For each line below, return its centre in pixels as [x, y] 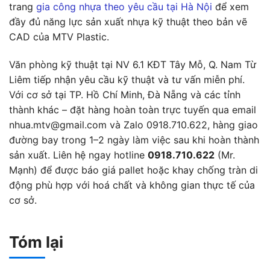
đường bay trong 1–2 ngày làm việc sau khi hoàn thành [134, 140]
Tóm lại [36, 242]
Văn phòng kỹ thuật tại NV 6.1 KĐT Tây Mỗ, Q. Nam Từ [133, 65]
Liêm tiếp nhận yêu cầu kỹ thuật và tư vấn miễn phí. [127, 80]
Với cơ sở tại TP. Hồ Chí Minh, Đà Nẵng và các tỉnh [125, 95]
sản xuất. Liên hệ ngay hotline [78, 155]
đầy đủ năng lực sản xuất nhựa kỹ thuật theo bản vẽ [128, 22]
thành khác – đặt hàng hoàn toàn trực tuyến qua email [133, 110]
